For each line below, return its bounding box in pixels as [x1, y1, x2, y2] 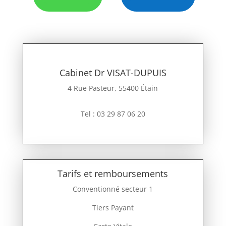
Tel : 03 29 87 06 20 [80, 108, 145, 119]
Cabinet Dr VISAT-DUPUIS [59, 66, 166, 79]
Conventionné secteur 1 [73, 184, 153, 194]
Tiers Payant [92, 202, 134, 212]
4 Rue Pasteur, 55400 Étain [68, 83, 158, 93]
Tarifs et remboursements [58, 167, 168, 180]
